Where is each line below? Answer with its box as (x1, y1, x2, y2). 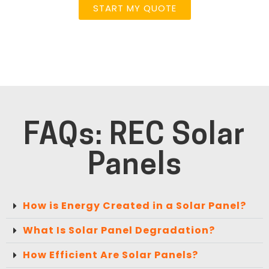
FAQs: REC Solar (23, 121, 246, 153)
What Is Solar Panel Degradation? (23, 223, 215, 238)
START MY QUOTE (92, 2, 177, 15)
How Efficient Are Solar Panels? (23, 248, 198, 262)
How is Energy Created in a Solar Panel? (23, 199, 246, 213)
